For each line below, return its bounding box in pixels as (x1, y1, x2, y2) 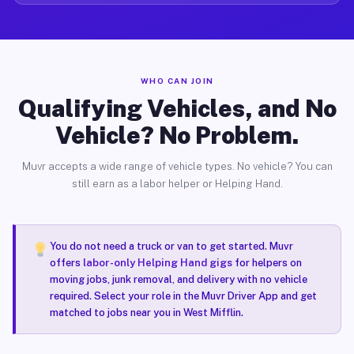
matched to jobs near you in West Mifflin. (49, 307, 243, 318)
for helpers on (232, 257, 302, 269)
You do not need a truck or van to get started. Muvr (49, 240, 293, 252)
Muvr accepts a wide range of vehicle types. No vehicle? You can (21, 160, 333, 172)
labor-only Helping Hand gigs (82, 257, 232, 269)
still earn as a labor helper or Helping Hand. (71, 178, 283, 190)
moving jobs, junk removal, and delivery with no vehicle (49, 273, 307, 285)
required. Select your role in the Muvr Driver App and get (49, 290, 317, 302)
